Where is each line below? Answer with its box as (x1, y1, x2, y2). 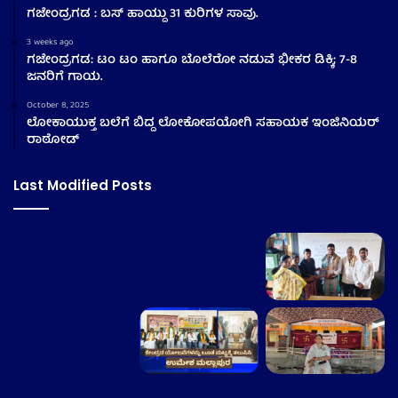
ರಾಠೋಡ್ (27, 130, 83, 152)
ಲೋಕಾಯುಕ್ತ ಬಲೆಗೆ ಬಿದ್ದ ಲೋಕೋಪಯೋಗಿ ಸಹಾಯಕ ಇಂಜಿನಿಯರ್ (27, 113, 383, 135)
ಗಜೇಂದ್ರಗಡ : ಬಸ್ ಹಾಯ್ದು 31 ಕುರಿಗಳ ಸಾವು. (27, 4, 259, 26)
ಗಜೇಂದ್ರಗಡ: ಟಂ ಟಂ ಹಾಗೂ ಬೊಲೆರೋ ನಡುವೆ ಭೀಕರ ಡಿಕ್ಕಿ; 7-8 (27, 50, 357, 72)
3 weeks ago (27, 35, 74, 52)
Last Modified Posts (13, 176, 152, 195)
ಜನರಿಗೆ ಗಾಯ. (27, 67, 103, 89)
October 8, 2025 (27, 98, 89, 115)
